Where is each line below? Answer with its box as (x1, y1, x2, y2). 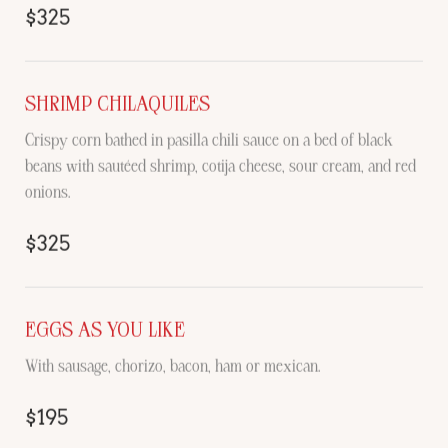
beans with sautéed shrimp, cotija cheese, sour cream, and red (25, 155, 416, 176)
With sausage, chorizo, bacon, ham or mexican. (25, 355, 321, 376)
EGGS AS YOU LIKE (25, 317, 185, 342)
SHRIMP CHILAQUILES (25, 91, 210, 116)
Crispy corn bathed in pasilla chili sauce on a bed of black (25, 129, 393, 150)
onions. (25, 181, 71, 202)
